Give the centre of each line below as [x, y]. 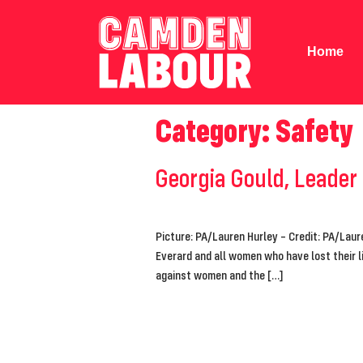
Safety [314, 130]
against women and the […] [220, 274]
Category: [216, 130]
